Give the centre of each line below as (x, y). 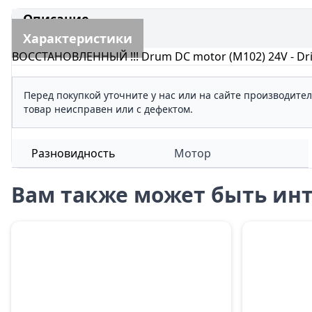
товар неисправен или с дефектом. (108, 109)
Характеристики (78, 38)
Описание (56, 19)
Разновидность (73, 153)
